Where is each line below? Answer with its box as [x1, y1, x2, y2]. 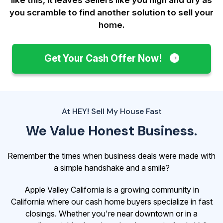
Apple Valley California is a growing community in [24, 184, 199, 195]
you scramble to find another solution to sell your [9, 7, 214, 17]
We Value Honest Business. [26, 121, 197, 139]
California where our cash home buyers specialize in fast [10, 196, 213, 207]
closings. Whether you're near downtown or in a [25, 208, 198, 219]
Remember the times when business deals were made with [7, 150, 216, 161]
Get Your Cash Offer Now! [44, 52, 164, 64]
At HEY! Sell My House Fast [61, 106, 162, 116]
